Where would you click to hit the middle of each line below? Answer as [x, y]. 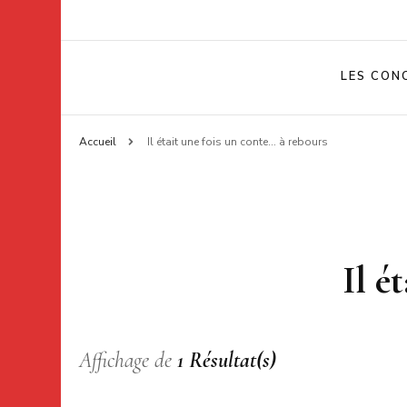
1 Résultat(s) [227, 360]
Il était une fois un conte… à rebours [238, 142]
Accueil [98, 142]
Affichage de [128, 360]
